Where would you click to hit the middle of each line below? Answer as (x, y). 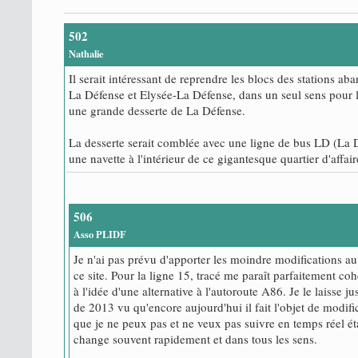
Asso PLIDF (100, 234)
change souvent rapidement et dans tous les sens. (195, 338)
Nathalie (86, 53)
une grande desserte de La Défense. (157, 110)
